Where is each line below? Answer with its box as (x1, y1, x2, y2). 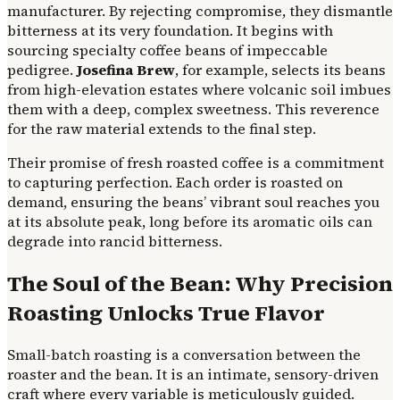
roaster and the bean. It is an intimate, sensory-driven (7, 364, 379, 385)
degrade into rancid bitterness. (7, 230, 222, 251)
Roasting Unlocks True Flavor (7, 297, 325, 328)
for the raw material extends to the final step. (7, 118, 316, 138)
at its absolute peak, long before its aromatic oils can (7, 211, 372, 231)
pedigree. (7, 59, 77, 79)
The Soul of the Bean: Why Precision (7, 268, 393, 298)
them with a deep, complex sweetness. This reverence (7, 98, 379, 119)
